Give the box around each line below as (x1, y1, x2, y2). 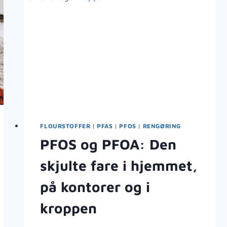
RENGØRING (142, 122, 181, 129)
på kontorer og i (40, 178, 150, 195)
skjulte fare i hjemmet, (40, 157, 198, 174)
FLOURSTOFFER (40, 122, 91, 129)
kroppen (40, 199, 97, 216)
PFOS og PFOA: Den (40, 135, 177, 153)
